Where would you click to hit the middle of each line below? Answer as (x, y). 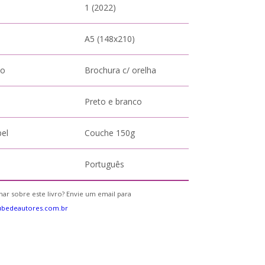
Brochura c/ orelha (121, 70)
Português (105, 164)
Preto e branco (114, 101)
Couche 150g (110, 133)
